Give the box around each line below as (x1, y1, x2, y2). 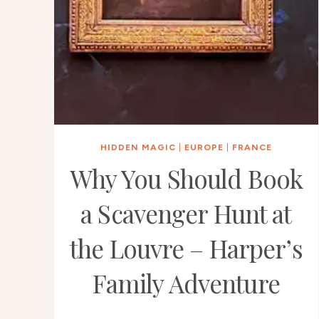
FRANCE (231, 142, 272, 153)
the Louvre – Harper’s (70, 231, 303, 266)
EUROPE (184, 142, 224, 153)
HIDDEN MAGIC (100, 142, 176, 153)
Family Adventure (92, 266, 280, 300)
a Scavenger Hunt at (80, 197, 292, 231)
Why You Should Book (69, 162, 303, 196)
